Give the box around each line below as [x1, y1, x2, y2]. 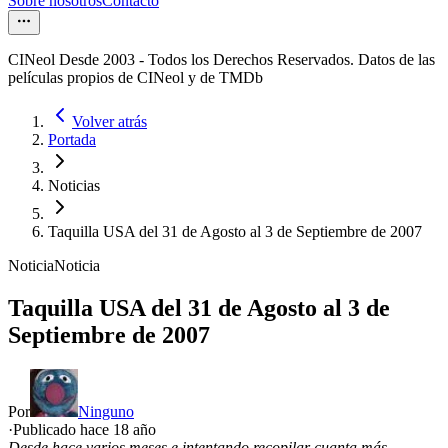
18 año [113, 421, 156, 439]
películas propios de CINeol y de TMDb [8, 69, 263, 87]
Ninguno [78, 403, 134, 421]
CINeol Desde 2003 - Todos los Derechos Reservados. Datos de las [8, 51, 435, 69]
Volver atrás [72, 113, 147, 131]
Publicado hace [13, 421, 113, 439]
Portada [48, 131, 96, 149]
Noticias [48, 177, 100, 195]
